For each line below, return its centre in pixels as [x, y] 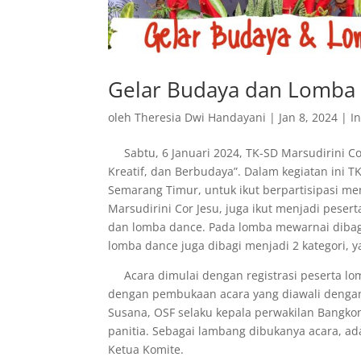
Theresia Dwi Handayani [201, 117]
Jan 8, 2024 [309, 117]
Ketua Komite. [146, 349]
